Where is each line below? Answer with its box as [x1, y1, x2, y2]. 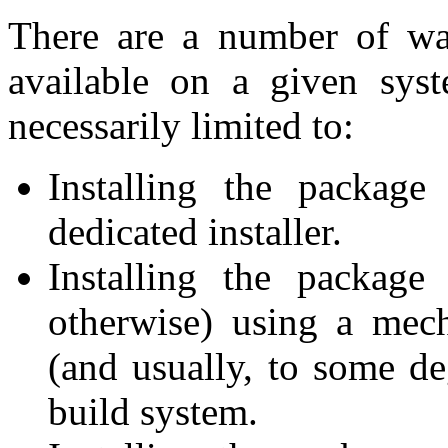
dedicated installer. [48, 210, 342, 254]
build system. [48, 390, 258, 434]
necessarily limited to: [8, 104, 354, 148]
